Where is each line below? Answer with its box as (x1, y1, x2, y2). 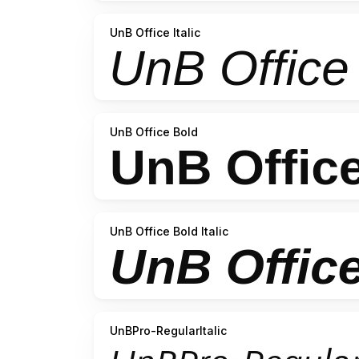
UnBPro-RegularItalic (110, 324, 227, 338)
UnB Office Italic (110, 26, 200, 40)
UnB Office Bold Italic (110, 224, 228, 239)
